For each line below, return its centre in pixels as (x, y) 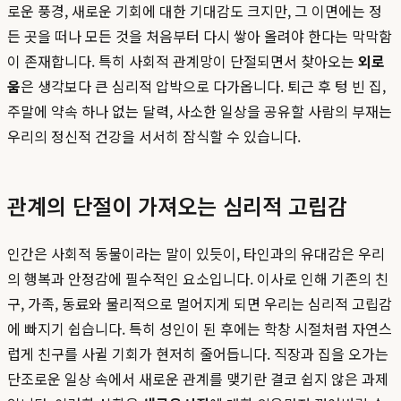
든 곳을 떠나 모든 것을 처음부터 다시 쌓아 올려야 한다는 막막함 (200, 36)
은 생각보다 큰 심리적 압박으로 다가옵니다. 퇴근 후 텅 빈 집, (203, 86)
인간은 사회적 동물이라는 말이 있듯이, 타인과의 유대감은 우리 (196, 254)
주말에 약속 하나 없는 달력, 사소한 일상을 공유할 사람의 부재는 (200, 111)
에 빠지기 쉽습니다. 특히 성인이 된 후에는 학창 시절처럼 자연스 (200, 329)
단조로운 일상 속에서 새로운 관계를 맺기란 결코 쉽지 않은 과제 (198, 379)
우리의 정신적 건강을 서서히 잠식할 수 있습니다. (154, 137)
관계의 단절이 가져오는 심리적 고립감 (177, 206)
